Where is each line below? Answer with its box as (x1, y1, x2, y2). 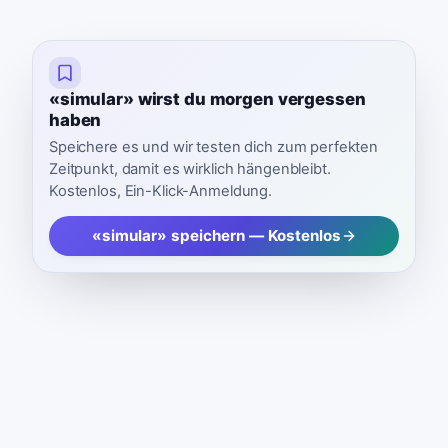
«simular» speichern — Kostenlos (91, 226, 341, 246)
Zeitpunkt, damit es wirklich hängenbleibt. (49, 160, 331, 179)
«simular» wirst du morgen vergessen (49, 88, 366, 109)
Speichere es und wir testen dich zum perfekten (49, 138, 379, 157)
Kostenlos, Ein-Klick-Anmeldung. (49, 182, 273, 201)
